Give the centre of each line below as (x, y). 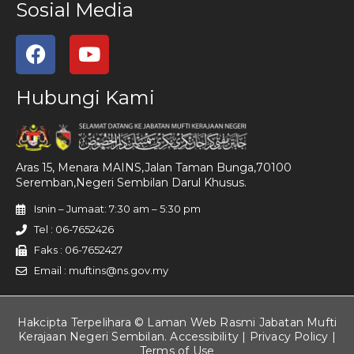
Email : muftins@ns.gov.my (101, 271)
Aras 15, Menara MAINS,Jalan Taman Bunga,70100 (154, 167)
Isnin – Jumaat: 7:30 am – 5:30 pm (117, 209)
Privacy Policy (289, 337)
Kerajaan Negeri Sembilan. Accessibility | (134, 337)
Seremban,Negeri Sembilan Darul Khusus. (131, 182)
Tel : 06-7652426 (73, 230)
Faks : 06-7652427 (78, 250)
